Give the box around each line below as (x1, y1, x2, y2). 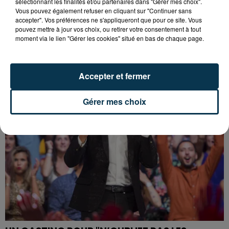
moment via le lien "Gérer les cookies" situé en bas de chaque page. (15, 34, 204, 42)
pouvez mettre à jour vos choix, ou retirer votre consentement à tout (15, 25, 201, 33)
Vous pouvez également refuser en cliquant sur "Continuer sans (15, 6, 192, 15)
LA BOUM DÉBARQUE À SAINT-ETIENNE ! (5, 38, 191, 53)
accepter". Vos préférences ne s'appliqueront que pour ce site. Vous (15, 15, 202, 24)
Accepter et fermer (79, 70, 150, 82)
